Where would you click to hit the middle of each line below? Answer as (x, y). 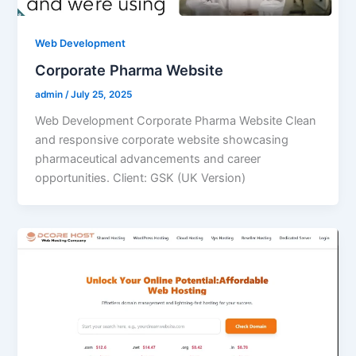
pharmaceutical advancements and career (148, 159)
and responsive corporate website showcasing (162, 140)
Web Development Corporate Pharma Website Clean (176, 121)
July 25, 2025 (102, 95)
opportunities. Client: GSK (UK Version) (141, 178)
